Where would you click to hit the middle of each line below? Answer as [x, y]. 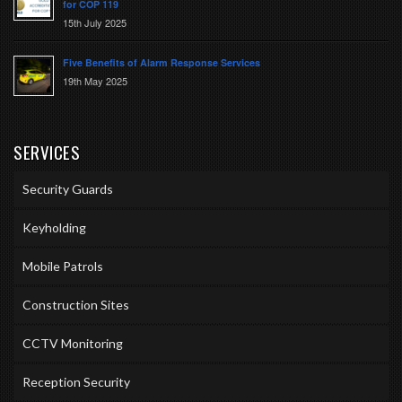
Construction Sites [76, 304]
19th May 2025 [95, 80]
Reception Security [76, 381]
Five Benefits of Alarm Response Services [162, 62]
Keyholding [54, 227]
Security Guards [68, 188]
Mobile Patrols [63, 266]
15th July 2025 [95, 22]
